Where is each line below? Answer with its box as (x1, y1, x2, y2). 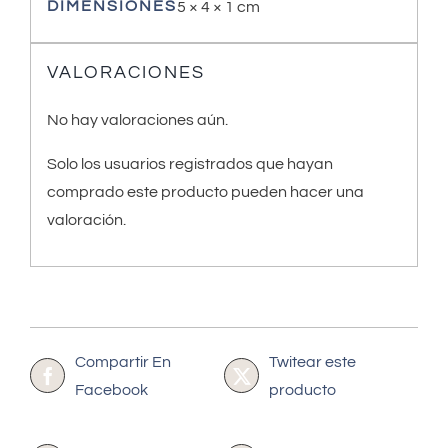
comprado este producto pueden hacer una (46, 184, 364, 201)
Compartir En (75, 353, 171, 370)
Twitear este (269, 353, 356, 370)
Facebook (75, 381, 148, 398)
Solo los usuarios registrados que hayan (46, 156, 333, 173)
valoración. (46, 212, 126, 229)
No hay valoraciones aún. (46, 112, 228, 129)
